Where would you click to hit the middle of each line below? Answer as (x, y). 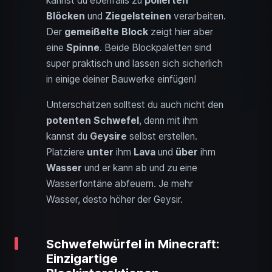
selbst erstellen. (162, 137)
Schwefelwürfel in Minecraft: (133, 244)
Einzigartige (82, 259)
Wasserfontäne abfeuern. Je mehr (120, 184)
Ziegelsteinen (138, 16)
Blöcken (66, 16)
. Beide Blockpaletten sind (155, 48)
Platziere (66, 152)
